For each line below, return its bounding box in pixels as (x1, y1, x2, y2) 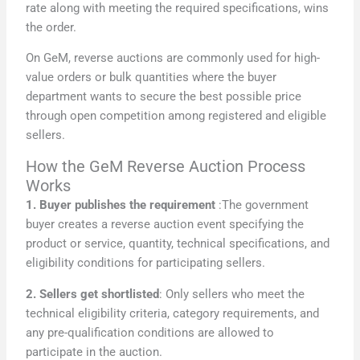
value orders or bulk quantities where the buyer (26, 70, 277, 85)
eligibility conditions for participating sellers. (26, 255, 266, 270)
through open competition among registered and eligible (26, 108, 327, 124)
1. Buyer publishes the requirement (26, 197, 216, 212)
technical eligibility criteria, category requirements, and (26, 305, 320, 321)
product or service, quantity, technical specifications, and (26, 235, 330, 251)
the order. (26, 19, 77, 35)
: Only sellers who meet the (159, 286, 305, 301)
